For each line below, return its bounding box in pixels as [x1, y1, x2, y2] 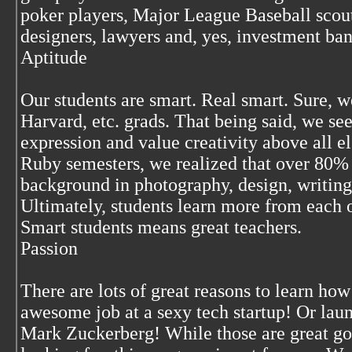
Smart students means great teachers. [20, 217, 302, 237]
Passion [20, 238, 78, 258]
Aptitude [20, 47, 87, 68]
